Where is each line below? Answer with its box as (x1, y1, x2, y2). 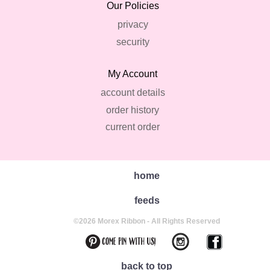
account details (100, 87, 165, 98)
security (116, 36, 149, 47)
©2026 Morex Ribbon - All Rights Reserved (74, 217, 221, 226)
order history (106, 104, 159, 115)
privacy (117, 19, 148, 30)
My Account (108, 68, 157, 79)
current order (105, 122, 160, 133)
